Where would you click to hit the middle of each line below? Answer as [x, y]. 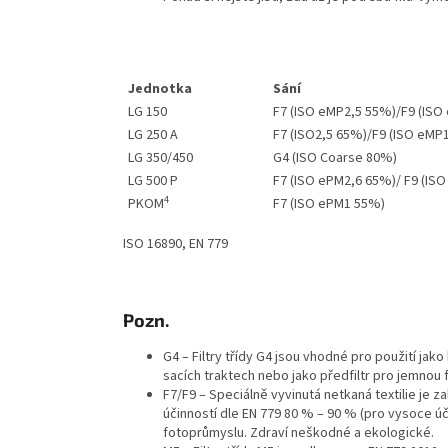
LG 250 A [153, 134]
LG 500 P [153, 180]
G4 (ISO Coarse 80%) [350, 157]
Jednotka [160, 88]
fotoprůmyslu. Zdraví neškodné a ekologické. [298, 432]
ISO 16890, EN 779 [175, 243]
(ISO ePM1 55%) [337, 203]
